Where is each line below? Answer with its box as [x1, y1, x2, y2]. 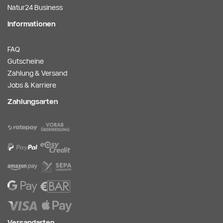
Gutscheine [7, 57, 44, 65]
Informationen [7, 19, 55, 28]
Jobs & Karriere [7, 81, 56, 89]
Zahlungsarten [7, 97, 58, 106]
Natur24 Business [7, 3, 63, 11]
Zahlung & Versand [7, 69, 67, 77]
